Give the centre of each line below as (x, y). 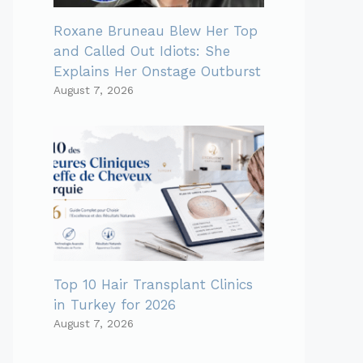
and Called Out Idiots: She (142, 51)
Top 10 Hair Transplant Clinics (153, 284)
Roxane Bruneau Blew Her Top (156, 30)
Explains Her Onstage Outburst (157, 71)
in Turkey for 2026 (115, 304)
